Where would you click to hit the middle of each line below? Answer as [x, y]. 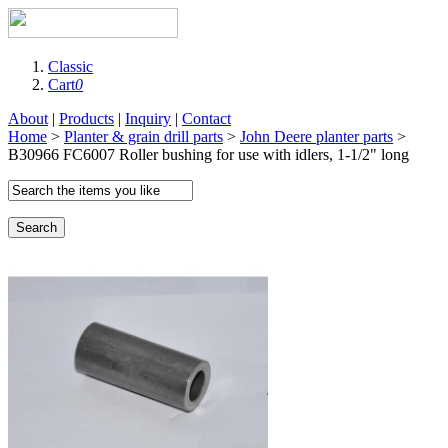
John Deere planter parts [316, 136]
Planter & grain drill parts [143, 136]
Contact [206, 118]
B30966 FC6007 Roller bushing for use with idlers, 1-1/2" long [208, 154]
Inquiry [148, 118]
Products [86, 118]
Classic [70, 66]
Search [36, 227]
